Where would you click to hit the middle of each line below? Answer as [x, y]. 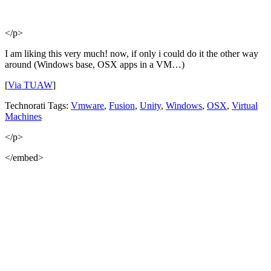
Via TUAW [30, 85]
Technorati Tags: [38, 105]
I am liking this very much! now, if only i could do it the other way [132, 53]
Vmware [87, 105]
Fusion [122, 105]
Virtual [245, 105]
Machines [23, 116]
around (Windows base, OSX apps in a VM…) [95, 64]
